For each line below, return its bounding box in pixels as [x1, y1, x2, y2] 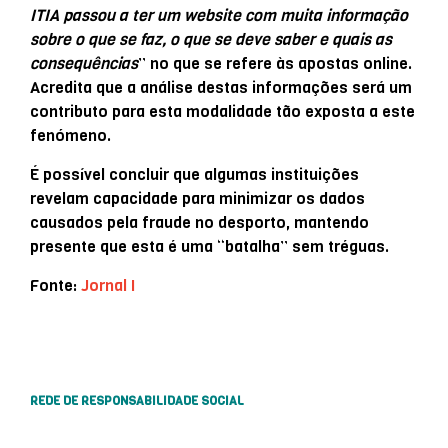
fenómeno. [30, 124, 111, 146]
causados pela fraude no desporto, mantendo [30, 211, 369, 233]
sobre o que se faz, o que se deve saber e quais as [30, 28, 392, 50]
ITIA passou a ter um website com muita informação [30, 4, 408, 26]
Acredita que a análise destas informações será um [30, 76, 412, 98]
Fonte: [30, 274, 81, 296]
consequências [30, 52, 138, 74]
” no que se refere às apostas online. [138, 52, 412, 74]
